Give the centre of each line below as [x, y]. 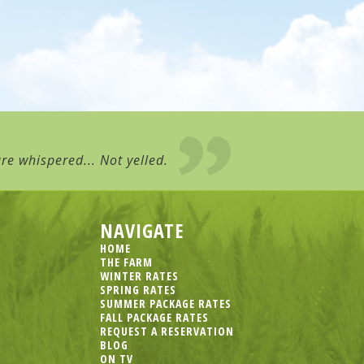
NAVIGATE [142, 231]
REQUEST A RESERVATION [167, 331]
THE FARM [127, 262]
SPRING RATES [139, 290]
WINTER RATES [140, 276]
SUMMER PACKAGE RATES [166, 304]
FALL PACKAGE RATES [155, 318]
